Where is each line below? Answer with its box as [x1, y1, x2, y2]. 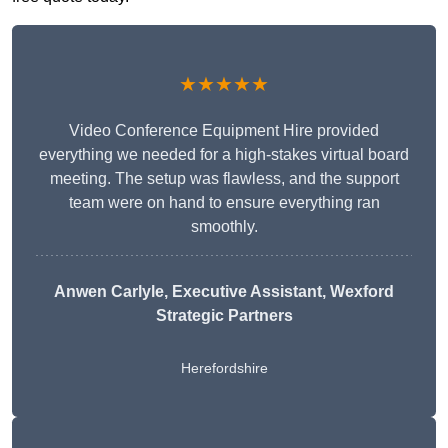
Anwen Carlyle [54, 283, 164, 301]
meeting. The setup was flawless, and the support [49, 170, 399, 188]
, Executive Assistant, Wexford [164, 283, 394, 301]
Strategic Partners [155, 307, 293, 325]
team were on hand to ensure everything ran [68, 194, 380, 212]
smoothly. [190, 218, 258, 236]
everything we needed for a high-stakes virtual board [39, 146, 409, 164]
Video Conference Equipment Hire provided [69, 122, 379, 140]
